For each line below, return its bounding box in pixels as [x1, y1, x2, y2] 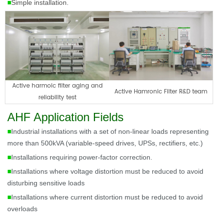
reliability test [38, 92, 76, 102]
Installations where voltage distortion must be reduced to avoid [11, 167, 203, 175]
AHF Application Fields [7, 110, 124, 124]
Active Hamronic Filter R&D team [114, 87, 207, 96]
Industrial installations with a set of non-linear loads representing [11, 127, 209, 135]
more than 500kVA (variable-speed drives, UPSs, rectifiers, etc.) [7, 139, 203, 147]
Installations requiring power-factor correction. [11, 153, 152, 161]
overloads [7, 204, 37, 213]
